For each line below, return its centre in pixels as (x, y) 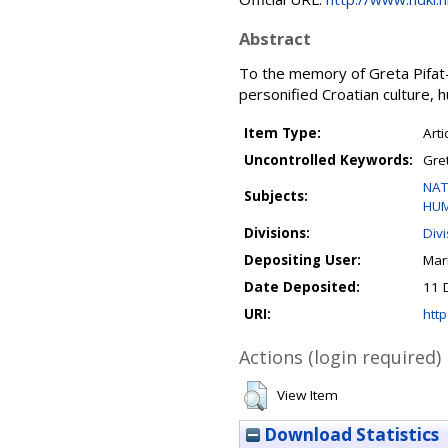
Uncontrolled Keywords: (328, 160)
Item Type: (282, 133)
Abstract (275, 38)
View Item (307, 395)
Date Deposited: (302, 287)
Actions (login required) (340, 357)
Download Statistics (349, 434)
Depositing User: (302, 260)
